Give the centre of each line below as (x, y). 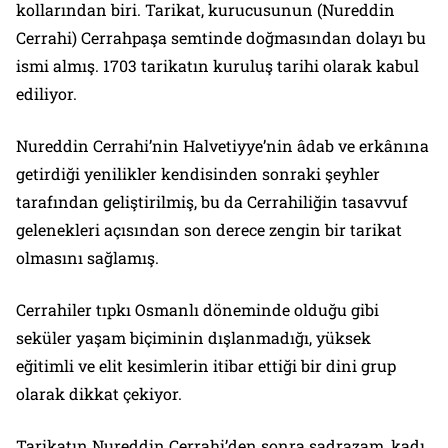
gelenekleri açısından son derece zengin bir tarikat (209, 230)
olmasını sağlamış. (87, 258)
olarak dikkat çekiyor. (99, 394)
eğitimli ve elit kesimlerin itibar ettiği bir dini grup (206, 366)
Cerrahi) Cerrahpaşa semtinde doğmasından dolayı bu (221, 38)
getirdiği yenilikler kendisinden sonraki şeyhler (198, 174)
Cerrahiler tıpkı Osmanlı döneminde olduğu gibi (197, 310)
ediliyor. (48, 94)
